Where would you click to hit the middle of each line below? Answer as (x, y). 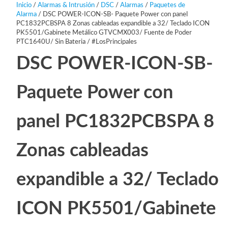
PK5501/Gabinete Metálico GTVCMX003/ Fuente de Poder (104, 33)
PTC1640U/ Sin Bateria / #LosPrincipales (76, 42)
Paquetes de (167, 6)
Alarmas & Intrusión (66, 6)
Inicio (24, 6)
